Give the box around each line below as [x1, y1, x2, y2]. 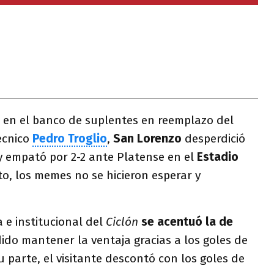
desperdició [185, 131, 245, 146]
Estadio [197, 150, 239, 164]
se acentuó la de [141, 215, 233, 229]
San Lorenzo [113, 131, 185, 146]
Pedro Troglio [32, 131, 107, 146]
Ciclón [106, 215, 138, 229]
